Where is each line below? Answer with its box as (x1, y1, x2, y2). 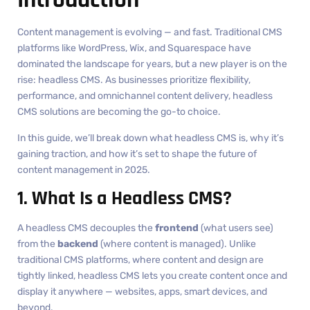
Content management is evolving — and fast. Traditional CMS (17, 26, 282, 39)
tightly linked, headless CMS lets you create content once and (17, 270, 287, 282)
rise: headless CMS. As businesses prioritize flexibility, (17, 74, 250, 86)
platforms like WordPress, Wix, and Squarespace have (17, 42, 251, 55)
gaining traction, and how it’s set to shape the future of (17, 148, 257, 161)
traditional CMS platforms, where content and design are (17, 254, 264, 266)
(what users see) (199, 222, 273, 235)
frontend (155, 222, 199, 235)
